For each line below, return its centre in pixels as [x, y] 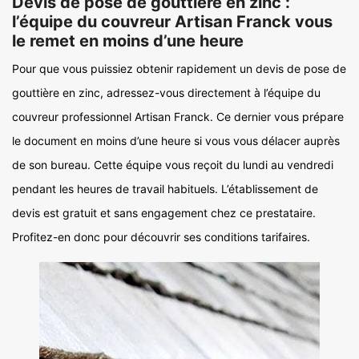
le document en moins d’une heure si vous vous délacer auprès [176, 141]
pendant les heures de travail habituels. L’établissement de [165, 189]
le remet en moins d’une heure [128, 41]
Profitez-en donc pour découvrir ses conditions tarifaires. [161, 237]
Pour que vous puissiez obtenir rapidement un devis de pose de [179, 69]
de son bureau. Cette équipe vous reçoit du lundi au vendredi [173, 165]
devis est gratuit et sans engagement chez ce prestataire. [164, 213]
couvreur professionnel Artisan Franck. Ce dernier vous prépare [178, 117]
